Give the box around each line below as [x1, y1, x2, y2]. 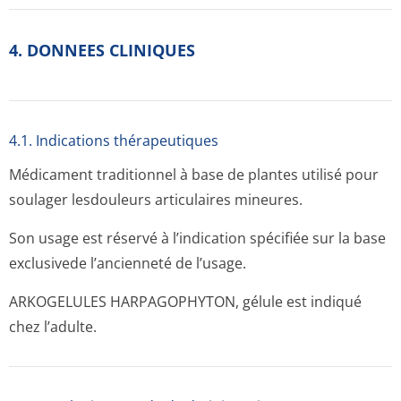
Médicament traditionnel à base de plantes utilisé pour [9, 165, 379, 184]
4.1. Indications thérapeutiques [9, 131, 218, 150]
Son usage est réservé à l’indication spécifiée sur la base [9, 228, 386, 248]
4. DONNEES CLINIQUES [9, 39, 195, 61]
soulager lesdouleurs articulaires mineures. [9, 190, 303, 209]
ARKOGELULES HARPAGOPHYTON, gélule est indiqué [9, 292, 362, 311]
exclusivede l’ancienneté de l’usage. [9, 253, 246, 273]
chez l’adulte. [9, 317, 97, 337]
